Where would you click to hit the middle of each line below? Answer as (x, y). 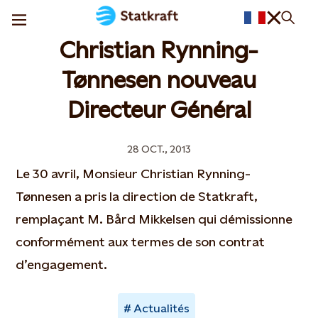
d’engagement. (62, 264)
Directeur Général (159, 110)
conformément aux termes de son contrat (141, 242)
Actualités (161, 308)
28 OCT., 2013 (159, 149)
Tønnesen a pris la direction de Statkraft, (137, 196)
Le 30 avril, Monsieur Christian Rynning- (133, 174)
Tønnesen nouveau (159, 80)
